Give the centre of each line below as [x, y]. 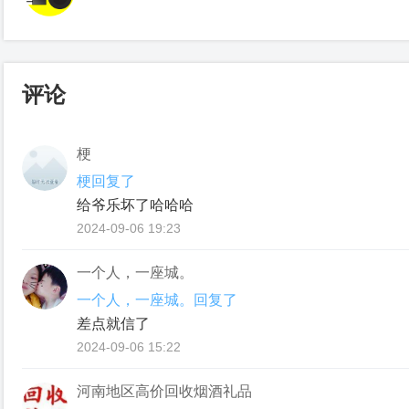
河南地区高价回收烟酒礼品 [164, 391]
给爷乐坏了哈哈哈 [135, 205]
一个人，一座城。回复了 [157, 300]
